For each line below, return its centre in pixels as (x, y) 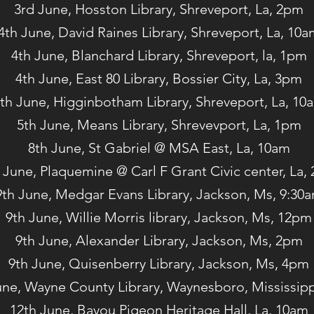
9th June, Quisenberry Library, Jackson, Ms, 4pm (159, 264)
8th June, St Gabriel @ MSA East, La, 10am (159, 148)
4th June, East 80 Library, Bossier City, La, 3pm (159, 79)
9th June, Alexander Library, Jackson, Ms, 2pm (159, 241)
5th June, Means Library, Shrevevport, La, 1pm (159, 125)
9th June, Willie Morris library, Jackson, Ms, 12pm (159, 218)
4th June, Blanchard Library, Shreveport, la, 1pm (159, 56)
